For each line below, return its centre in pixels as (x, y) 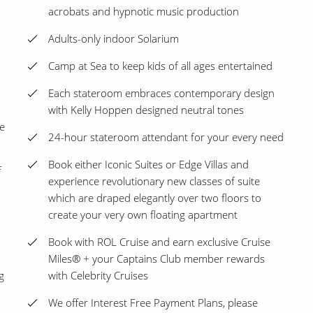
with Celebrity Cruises (98, 276)
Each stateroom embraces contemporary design (161, 93)
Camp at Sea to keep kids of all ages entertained (160, 66)
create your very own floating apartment (143, 215)
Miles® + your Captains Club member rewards (156, 259)
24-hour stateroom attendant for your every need (166, 137)
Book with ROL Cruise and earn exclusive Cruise (159, 242)
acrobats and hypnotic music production (144, 12)
